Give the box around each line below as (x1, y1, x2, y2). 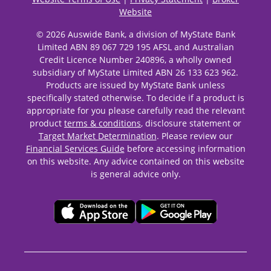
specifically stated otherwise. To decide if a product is (27, 92, 244, 103)
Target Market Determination (38, 130, 157, 142)
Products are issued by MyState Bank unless (46, 79, 225, 91)
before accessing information (124, 143, 246, 154)
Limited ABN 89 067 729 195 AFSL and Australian (37, 41, 234, 53)
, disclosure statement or (141, 117, 241, 129)
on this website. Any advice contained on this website (27, 155, 244, 167)
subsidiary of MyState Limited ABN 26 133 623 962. (33, 67, 238, 78)
